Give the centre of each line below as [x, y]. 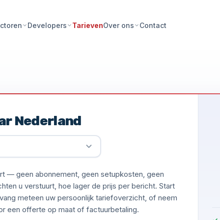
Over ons [119, 25]
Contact [153, 25]
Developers [47, 25]
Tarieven [88, 25]
